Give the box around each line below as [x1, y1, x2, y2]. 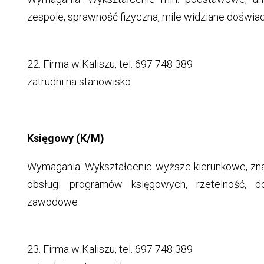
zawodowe [27, 196, 78, 209]
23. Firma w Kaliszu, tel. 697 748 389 [27, 243, 193, 256]
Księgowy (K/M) [27, 132, 104, 145]
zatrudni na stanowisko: [27, 75, 133, 88]
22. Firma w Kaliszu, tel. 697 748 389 [27, 58, 193, 71]
